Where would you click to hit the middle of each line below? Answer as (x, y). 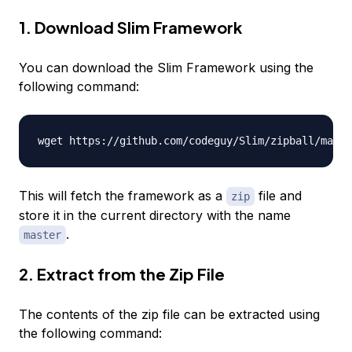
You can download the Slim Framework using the (166, 68)
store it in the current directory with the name (155, 216)
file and (278, 196)
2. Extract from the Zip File (122, 274)
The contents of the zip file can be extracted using (169, 315)
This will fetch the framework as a (123, 196)
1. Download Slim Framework (130, 27)
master (42, 235)
